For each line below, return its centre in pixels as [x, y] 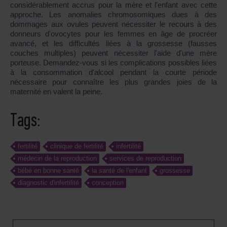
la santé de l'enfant [119, 171]
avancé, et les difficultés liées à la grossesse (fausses [113, 44]
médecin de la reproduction [57, 159]
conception [108, 183]
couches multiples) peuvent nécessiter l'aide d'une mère [113, 53]
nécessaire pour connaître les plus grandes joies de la [113, 82]
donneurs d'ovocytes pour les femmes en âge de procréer [113, 34]
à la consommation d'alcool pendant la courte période [113, 72]
